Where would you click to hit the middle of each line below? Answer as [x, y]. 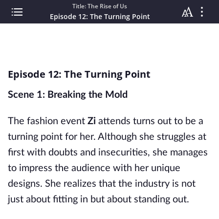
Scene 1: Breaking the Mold [68, 95]
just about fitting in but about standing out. [99, 199]
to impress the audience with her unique [94, 168]
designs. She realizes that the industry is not [102, 184]
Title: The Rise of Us [100, 6]
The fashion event [48, 121]
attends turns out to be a [150, 121]
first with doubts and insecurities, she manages [108, 153]
